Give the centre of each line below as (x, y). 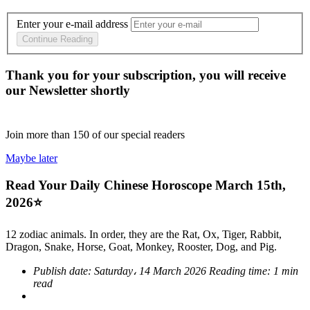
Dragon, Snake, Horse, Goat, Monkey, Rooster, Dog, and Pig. (141, 246)
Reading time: (241, 271)
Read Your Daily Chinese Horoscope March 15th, (146, 185)
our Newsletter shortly (68, 91)
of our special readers (138, 135)
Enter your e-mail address (72, 24)
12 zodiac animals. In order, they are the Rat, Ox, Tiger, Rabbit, (144, 234)
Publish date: (64, 271)
